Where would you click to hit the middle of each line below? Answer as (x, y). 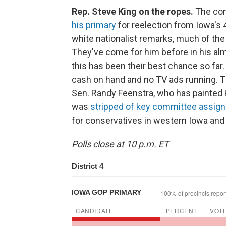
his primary (94, 25)
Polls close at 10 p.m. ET (120, 144)
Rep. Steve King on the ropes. (133, 11)
